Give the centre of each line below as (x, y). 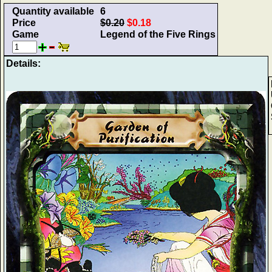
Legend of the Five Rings (158, 34)
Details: (23, 63)
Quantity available (53, 11)
